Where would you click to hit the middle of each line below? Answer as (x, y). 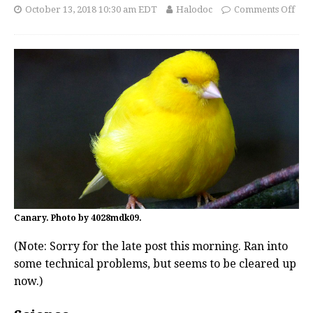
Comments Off (264, 9)
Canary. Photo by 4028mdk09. (78, 218)
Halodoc (194, 9)
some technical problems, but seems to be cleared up (155, 264)
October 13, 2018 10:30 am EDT (91, 9)
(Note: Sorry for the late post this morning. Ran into (151, 247)
